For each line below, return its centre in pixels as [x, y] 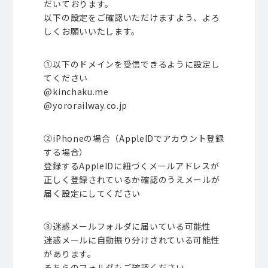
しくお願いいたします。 [92, 31]
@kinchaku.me [76, 92]
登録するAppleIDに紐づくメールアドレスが [132, 166]
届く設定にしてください [92, 193]
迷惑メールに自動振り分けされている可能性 [132, 240]
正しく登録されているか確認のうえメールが [132, 179]
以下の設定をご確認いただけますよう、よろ [132, 17]
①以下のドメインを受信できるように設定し [132, 64]
